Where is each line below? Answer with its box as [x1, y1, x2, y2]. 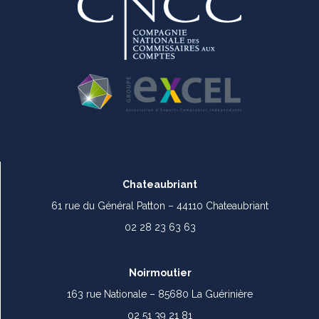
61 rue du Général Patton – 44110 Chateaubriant [51, 200, 268, 212]
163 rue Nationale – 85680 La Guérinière [67, 288, 253, 300]
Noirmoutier [128, 267, 192, 279]
